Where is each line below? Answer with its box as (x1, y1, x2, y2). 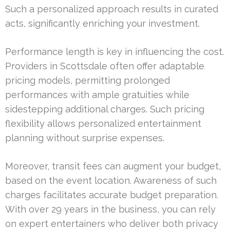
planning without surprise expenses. (5, 132, 164, 144)
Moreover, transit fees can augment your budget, (5, 161, 221, 172)
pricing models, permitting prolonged (5, 75, 170, 86)
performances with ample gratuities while (5, 89, 189, 101)
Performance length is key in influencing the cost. (5, 46, 224, 57)
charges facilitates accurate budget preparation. (5, 189, 218, 201)
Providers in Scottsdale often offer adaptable (5, 61, 204, 72)
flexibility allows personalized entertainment (5, 118, 201, 129)
